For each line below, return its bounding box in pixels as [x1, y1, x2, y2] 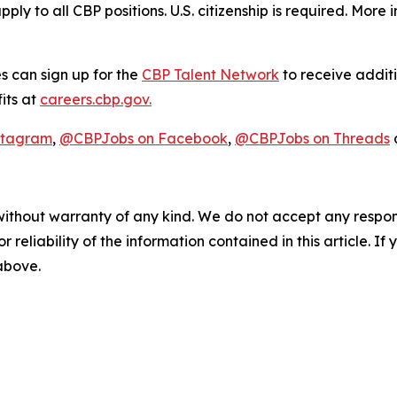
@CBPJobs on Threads [235, 128, 390, 147]
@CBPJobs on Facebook [59, 128, 228, 147]
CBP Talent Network [142, 65, 279, 83]
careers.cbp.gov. [40, 90, 152, 108]
